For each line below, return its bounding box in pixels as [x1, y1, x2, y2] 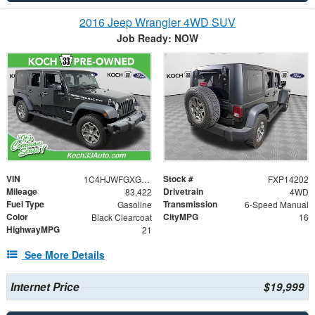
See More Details [25, 247, 105, 262]
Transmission [163, 198, 217, 211]
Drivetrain [163, 185, 203, 198]
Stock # [163, 172, 193, 186]
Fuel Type [6, 198, 44, 211]
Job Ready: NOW [117, 31, 198, 46]
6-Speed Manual [244, 198, 309, 211]
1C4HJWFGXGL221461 [141, 173, 150, 186]
